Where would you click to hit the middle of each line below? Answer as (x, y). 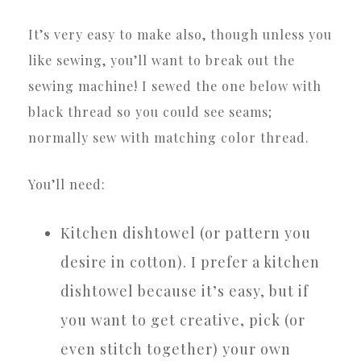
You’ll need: (67, 184)
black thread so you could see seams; (150, 111)
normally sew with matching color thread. (169, 137)
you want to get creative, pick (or (183, 320)
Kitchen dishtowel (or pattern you (186, 232)
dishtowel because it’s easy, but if (185, 290)
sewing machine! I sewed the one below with (175, 85)
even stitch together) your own (176, 349)
